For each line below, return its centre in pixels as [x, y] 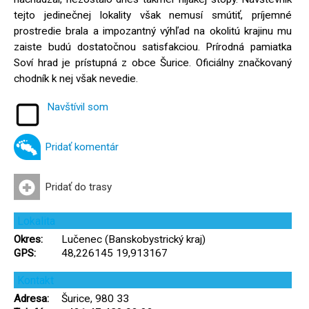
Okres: [28, 239]
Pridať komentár [82, 147]
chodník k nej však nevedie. [76, 79]
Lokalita [36, 221]
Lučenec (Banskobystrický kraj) [133, 239]
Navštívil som [78, 107]
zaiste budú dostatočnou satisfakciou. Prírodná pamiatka [153, 47]
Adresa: [31, 299]
